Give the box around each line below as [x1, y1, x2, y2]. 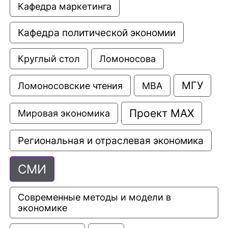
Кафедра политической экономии [18, 26, 176, 38]
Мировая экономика [18, 107, 110, 119]
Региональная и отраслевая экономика [18, 134, 204, 146]
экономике [18, 202, 67, 213]
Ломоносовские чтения [18, 79, 123, 91]
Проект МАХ [129, 106, 194, 120]
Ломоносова [99, 53, 156, 64]
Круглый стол [18, 53, 80, 64]
